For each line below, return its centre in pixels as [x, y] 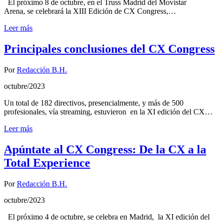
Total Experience [47, 163]
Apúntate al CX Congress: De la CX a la [105, 149]
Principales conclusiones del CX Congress [109, 49]
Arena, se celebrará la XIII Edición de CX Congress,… [90, 11]
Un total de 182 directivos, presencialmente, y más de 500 [94, 103]
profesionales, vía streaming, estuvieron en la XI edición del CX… [108, 111]
